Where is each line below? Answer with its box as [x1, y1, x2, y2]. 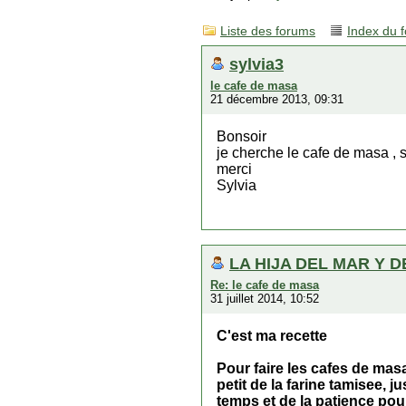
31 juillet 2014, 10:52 [210, 292, 319, 305]
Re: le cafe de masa [210, 278, 319, 292]
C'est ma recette [217, 328, 327, 343]
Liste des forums [220, 24, 315, 38]
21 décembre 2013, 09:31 [210, 92, 343, 106]
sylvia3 [229, 54, 284, 73]
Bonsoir [217, 129, 266, 144]
